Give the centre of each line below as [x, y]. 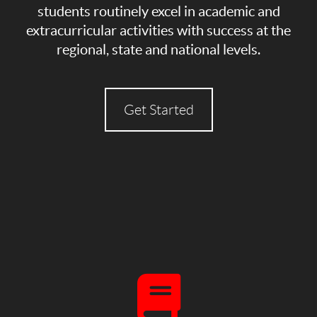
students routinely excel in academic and [158, 11]
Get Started [158, 109]
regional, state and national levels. [158, 49]
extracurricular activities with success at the [158, 30]
